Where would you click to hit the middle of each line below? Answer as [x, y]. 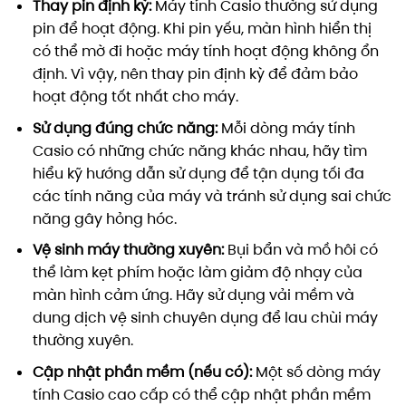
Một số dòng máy [316, 372]
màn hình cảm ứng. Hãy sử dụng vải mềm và [193, 295]
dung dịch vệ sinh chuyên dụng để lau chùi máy [205, 318]
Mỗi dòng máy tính [286, 128]
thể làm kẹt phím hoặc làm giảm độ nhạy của [197, 273]
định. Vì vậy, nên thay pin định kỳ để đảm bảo [195, 74]
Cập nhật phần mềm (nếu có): [142, 372]
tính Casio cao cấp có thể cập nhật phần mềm [201, 394]
